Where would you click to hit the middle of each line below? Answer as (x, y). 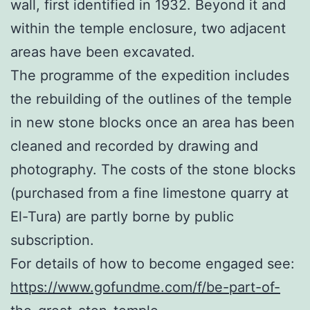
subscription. (52, 240)
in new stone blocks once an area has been (153, 122)
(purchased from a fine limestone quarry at (149, 193)
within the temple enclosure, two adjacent (148, 28)
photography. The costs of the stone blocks (153, 169)
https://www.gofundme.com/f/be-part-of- (145, 287)
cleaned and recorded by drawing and (134, 146)
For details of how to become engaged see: (153, 263)
